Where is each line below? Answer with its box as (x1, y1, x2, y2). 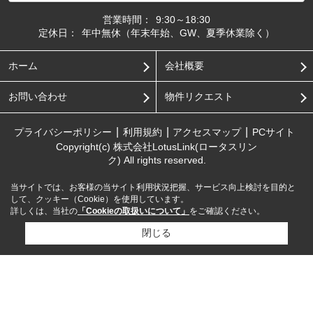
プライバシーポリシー (13, 126, 112, 138)
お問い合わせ (8, 91, 67, 103)
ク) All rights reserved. (107, 154, 206, 166)
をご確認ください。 (189, 206, 265, 216)
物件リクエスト (164, 91, 233, 103)
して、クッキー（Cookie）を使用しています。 (10, 194, 189, 204)
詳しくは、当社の (10, 206, 78, 216)
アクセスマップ (173, 126, 242, 138)
